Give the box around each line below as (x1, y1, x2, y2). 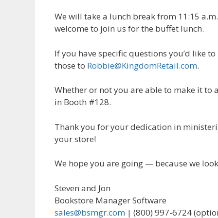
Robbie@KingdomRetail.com (87, 59, 197, 71)
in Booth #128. (54, 96, 111, 108)
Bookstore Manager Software (54, 194, 166, 206)
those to (54, 59, 87, 71)
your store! (54, 133, 96, 145)
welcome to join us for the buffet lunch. (54, 23, 204, 35)
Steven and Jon (54, 182, 110, 194)
